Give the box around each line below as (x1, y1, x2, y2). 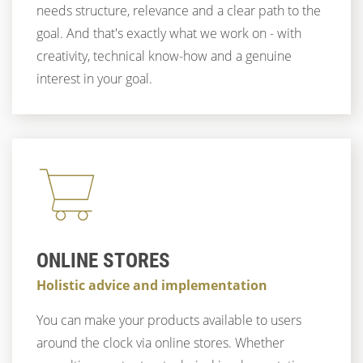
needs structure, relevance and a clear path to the (36, 2, 321, 19)
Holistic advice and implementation (36, 276, 267, 294)
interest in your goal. (36, 70, 152, 88)
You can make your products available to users (36, 311, 301, 329)
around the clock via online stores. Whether (36, 334, 284, 352)
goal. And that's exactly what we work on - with (36, 24, 301, 42)
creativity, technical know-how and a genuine (36, 47, 292, 65)
